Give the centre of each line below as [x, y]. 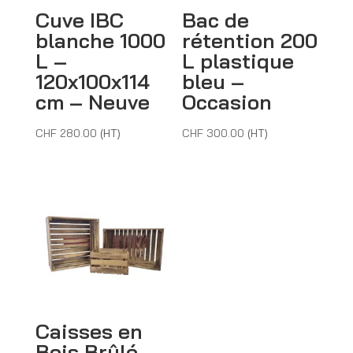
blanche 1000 [100, 41]
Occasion [227, 102]
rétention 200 [250, 41]
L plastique [238, 61]
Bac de [216, 20]
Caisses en [89, 332]
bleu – [214, 82]
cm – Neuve [92, 102]
